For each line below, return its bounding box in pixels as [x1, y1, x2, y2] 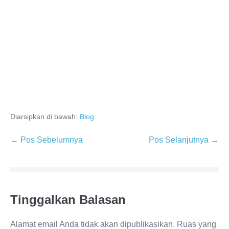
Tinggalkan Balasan [10, 193, 126, 207]
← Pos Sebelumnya [10, 135, 83, 144]
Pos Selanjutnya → [149, 135, 219, 144]
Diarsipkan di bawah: [10, 112, 78, 121]
